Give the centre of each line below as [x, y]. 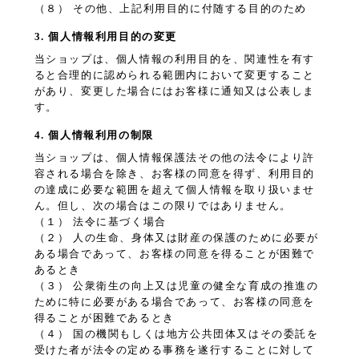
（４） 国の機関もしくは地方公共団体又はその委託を [176, 334]
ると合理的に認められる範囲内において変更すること [174, 75]
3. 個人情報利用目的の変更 [105, 37]
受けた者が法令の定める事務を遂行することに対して [174, 350]
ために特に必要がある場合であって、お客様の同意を [174, 302]
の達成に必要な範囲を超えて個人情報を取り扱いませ [174, 190]
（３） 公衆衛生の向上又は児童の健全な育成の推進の [176, 286]
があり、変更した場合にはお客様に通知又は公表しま [174, 91]
